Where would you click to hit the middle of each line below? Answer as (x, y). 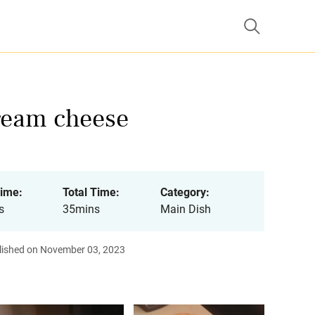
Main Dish (185, 209)
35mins (81, 209)
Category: (185, 192)
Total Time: (91, 192)
